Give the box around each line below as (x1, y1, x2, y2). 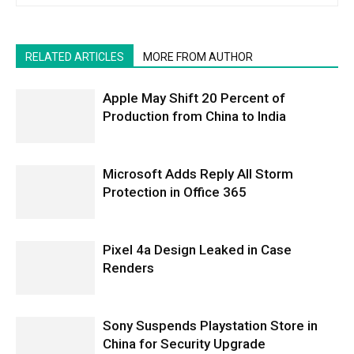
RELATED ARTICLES (25, 50, 124, 63)
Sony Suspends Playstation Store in (103, 317, 318, 333)
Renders (103, 259, 154, 276)
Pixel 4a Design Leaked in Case (103, 241, 292, 258)
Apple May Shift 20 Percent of (103, 89, 285, 106)
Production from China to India (103, 107, 286, 124)
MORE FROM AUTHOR (143, 50, 253, 63)
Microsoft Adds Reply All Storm (103, 165, 293, 182)
